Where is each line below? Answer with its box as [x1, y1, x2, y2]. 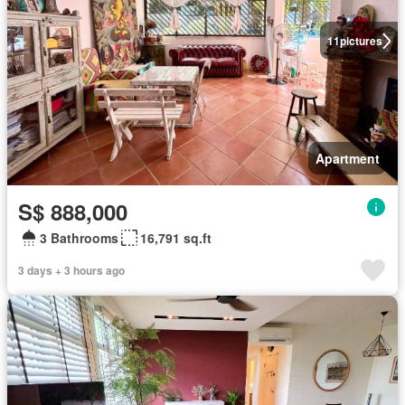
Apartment [316, 149, 380, 168]
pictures [339, 33, 382, 50]
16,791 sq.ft [140, 229, 212, 248]
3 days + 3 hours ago [18, 262, 125, 279]
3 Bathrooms [40, 229, 118, 248]
